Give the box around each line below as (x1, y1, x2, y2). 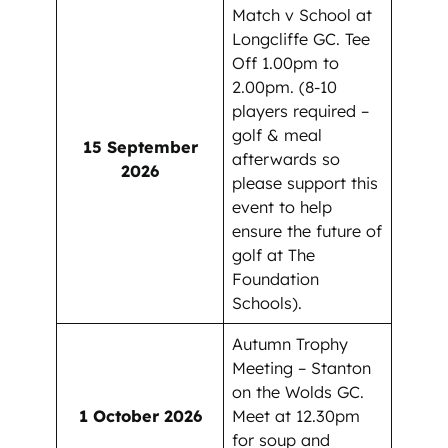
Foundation (232, 269, 320, 290)
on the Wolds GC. (232, 382, 365, 403)
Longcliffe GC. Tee (232, 29, 371, 50)
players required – (232, 101, 370, 122)
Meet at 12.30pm (232, 406, 361, 427)
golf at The (232, 245, 316, 266)
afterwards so (232, 149, 341, 170)
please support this (232, 173, 379, 194)
